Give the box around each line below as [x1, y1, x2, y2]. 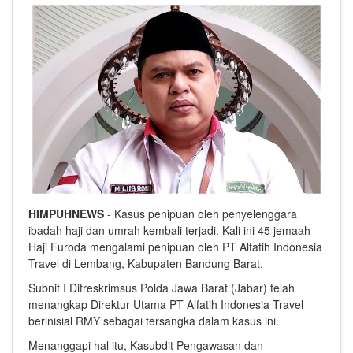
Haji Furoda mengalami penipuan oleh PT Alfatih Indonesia [28, 239, 322, 255]
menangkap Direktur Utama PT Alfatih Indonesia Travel [28, 296, 303, 313]
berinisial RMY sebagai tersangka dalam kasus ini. [28, 313, 279, 329]
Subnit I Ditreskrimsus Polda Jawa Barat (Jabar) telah [28, 280, 295, 296]
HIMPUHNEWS [28, 206, 104, 222]
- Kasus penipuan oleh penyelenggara [104, 206, 297, 222]
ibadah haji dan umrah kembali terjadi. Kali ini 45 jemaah [28, 222, 310, 239]
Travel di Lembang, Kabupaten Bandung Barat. [28, 255, 263, 272]
